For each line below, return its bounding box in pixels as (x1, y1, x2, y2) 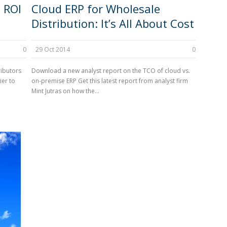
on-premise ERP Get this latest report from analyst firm (31, 77, 188, 85)
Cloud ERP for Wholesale (31, 1, 161, 16)
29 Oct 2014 (35, 45, 70, 54)
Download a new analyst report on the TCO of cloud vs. (31, 66, 191, 75)
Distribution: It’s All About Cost (31, 16, 195, 31)
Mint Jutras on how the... (31, 87, 100, 95)
